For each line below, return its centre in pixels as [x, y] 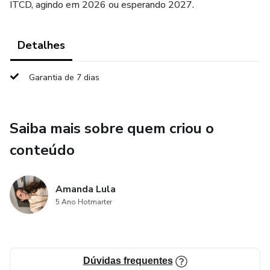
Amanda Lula [86, 189]
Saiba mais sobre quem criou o [112, 128]
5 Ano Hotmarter [84, 202]
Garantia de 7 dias [64, 77]
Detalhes [41, 45]
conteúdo [42, 150]
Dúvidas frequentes [128, 261]
